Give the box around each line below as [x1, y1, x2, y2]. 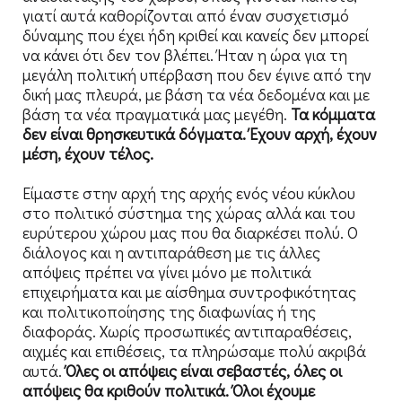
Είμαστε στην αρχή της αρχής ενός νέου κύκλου [22, 181, 355, 204]
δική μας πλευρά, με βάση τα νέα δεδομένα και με [22, 83, 370, 105]
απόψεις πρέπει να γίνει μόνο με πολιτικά [22, 260, 311, 283]
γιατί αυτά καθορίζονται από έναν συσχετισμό [22, 4, 349, 26]
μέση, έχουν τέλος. [22, 142, 153, 164]
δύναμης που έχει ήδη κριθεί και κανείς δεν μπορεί [22, 23, 369, 46]
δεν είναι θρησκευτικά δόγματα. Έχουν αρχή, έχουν [22, 122, 377, 144]
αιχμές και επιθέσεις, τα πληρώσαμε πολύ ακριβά [22, 339, 366, 362]
